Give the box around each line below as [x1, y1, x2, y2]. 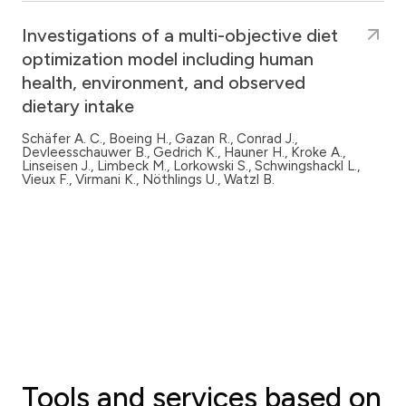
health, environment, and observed [22, 72, 305, 94]
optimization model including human [22, 48, 314, 71]
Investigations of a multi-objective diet [22, 24, 338, 47]
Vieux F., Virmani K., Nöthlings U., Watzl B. [22, 171, 275, 188]
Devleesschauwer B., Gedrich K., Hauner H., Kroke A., [22, 144, 345, 161]
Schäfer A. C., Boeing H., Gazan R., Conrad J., [22, 130, 297, 148]
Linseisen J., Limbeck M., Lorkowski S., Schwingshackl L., [22, 158, 360, 175]
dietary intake [22, 95, 134, 118]
